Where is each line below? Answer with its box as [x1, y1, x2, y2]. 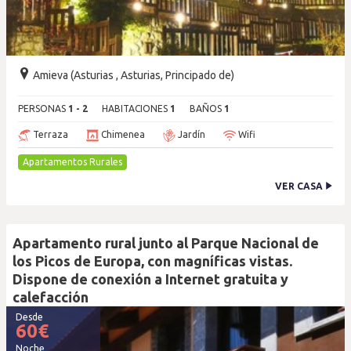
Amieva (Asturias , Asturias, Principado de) [31, 69, 234, 81]
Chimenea [99, 129, 145, 139]
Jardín [175, 129, 205, 139]
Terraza [31, 129, 68, 139]
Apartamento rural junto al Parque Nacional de [13, 235, 319, 251]
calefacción [13, 289, 89, 305]
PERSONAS [18, 103, 68, 114]
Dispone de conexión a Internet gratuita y [13, 271, 288, 287]
